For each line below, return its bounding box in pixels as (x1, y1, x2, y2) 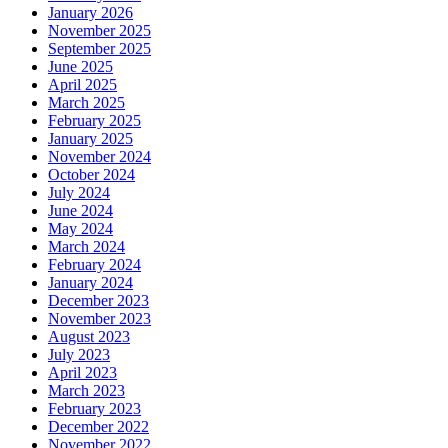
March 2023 (48, 381, 125, 399)
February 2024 (48, 255, 141, 273)
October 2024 (48, 165, 135, 183)
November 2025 (48, 21, 151, 39)
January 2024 (48, 273, 133, 291)
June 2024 (48, 201, 113, 219)
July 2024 (48, 183, 110, 201)
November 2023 (48, 309, 151, 327)
